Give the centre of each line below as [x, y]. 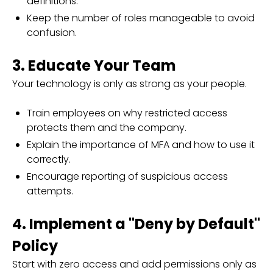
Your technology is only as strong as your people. [129, 84]
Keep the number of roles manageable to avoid [141, 18]
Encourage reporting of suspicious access [127, 176]
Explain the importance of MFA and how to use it [141, 145]
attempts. [50, 191]
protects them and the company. [107, 128]
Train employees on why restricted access [127, 113]
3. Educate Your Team [94, 66]
